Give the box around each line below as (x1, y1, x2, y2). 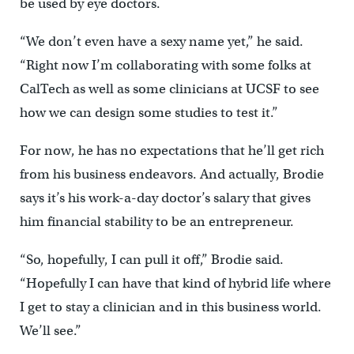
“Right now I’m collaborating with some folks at (19, 57, 311, 74)
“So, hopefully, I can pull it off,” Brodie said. (19, 251, 284, 269)
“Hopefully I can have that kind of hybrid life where (19, 275, 331, 292)
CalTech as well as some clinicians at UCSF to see (19, 81, 319, 98)
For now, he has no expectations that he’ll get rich (19, 142, 324, 160)
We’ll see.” (19, 322, 81, 340)
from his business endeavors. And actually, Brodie (19, 166, 324, 183)
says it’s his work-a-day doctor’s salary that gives (19, 190, 311, 207)
